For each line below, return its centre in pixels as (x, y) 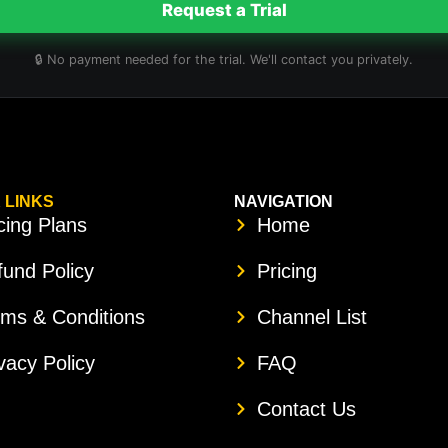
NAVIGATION (283, 201)
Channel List (311, 317)
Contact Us (306, 409)
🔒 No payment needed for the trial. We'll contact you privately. (224, 60)
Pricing (286, 271)
